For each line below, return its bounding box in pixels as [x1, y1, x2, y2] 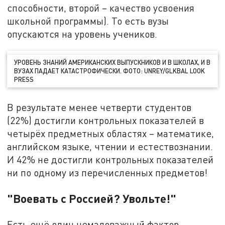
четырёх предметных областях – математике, [7, 127, 214, 139]
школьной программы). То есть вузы [7, 15, 169, 27]
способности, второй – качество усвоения [7, 2, 195, 14]
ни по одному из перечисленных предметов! [7, 166, 208, 178]
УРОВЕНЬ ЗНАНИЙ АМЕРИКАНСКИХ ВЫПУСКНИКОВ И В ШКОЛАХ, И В [14, 58, 211, 66]
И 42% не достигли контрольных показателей [7, 153, 214, 165]
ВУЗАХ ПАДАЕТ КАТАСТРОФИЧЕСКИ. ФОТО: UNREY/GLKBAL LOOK [14, 66, 205, 75]
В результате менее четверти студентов [7, 101, 192, 113]
